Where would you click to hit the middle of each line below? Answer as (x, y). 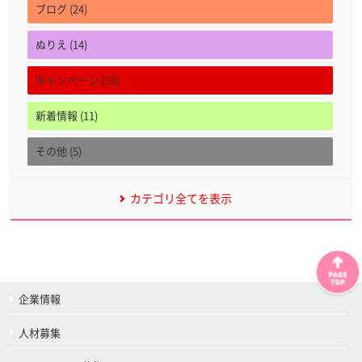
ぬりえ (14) (62, 45)
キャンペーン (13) (78, 81)
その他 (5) (59, 152)
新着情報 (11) (67, 116)
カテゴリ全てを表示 (181, 199)
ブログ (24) (62, 10)
